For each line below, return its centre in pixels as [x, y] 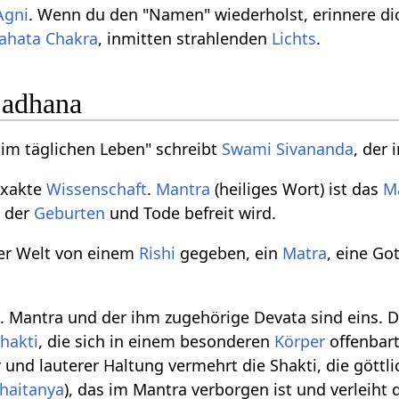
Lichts [294, 39]
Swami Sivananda [288, 148]
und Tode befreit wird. [191, 212]
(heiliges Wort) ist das [297, 188]
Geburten [70, 212]
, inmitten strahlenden [185, 39]
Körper [300, 341]
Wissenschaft [97, 188]
